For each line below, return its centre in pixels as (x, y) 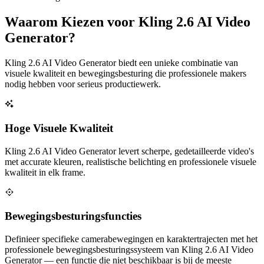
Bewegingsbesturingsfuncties (73, 216)
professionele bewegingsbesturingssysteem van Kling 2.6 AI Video (129, 250)
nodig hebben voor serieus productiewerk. (83, 84)
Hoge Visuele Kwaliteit (59, 128)
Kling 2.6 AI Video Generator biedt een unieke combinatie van (121, 63)
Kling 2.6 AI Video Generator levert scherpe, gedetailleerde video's (129, 151)
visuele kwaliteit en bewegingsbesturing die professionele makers (126, 74)
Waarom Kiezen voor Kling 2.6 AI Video (128, 22)
